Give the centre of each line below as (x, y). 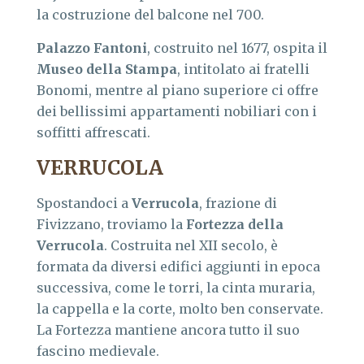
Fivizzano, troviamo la (111, 224)
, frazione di (238, 203)
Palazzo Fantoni (92, 48)
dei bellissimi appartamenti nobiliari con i (177, 111)
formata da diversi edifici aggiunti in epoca (178, 266)
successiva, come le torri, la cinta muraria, (176, 287)
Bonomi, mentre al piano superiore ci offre (178, 90)
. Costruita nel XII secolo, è (191, 245)
